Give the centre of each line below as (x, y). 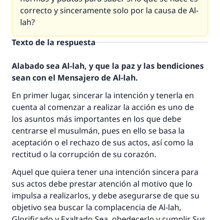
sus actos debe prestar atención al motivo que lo (102, 184)
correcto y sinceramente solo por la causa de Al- (109, 10)
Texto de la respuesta (54, 42)
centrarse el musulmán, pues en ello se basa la (98, 131)
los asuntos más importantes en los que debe (96, 119)
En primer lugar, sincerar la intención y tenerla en (103, 95)
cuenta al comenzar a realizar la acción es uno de (103, 107)
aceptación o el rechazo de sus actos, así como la (103, 142)
